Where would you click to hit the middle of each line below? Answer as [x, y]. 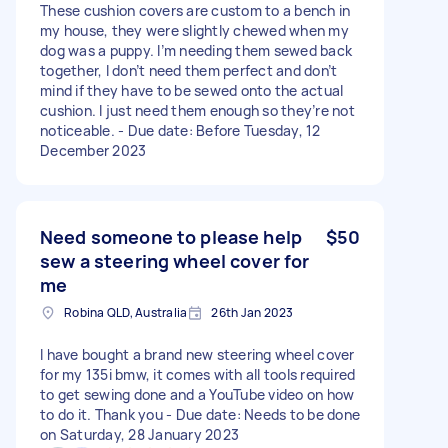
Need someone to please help [171, 236]
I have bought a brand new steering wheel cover [197, 354]
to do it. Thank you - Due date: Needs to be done [200, 414]
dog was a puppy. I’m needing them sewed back [196, 50]
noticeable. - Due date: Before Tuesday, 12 [180, 130]
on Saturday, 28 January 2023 [139, 434]
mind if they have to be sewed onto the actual [192, 90]
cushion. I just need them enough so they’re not [197, 110]
